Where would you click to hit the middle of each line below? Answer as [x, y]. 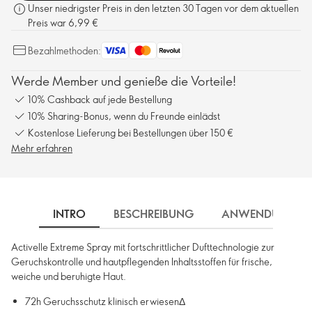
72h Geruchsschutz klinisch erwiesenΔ [105, 301]
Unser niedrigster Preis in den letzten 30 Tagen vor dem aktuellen [163, 8]
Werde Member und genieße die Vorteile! [124, 81]
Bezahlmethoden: [64, 50]
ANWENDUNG [259, 214]
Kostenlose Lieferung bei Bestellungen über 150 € [131, 132]
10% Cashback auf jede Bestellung [100, 99]
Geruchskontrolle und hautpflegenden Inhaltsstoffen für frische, [142, 262]
